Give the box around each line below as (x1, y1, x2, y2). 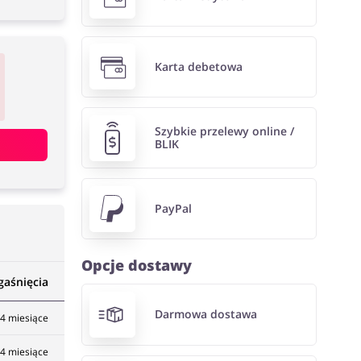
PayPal (154, 201, 192, 217)
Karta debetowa (154, 58, 243, 74)
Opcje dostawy (81, 255, 193, 276)
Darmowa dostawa (154, 306, 257, 322)
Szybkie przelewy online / (154, 123, 294, 139)
